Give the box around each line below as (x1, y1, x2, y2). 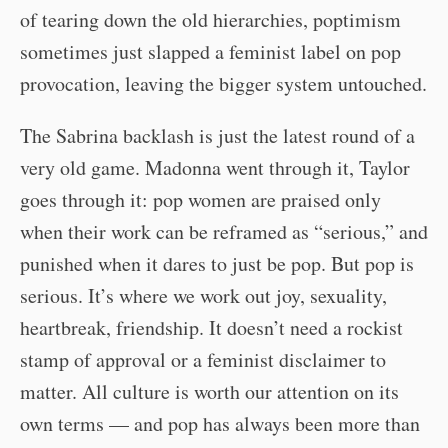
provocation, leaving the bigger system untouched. (20, 69, 427, 97)
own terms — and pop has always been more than (20, 409, 420, 437)
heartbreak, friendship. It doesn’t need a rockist (20, 313, 403, 341)
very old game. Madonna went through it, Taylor (20, 153, 410, 181)
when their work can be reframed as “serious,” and (20, 217, 428, 245)
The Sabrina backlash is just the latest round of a (20, 121, 415, 149)
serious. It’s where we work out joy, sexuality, (20, 281, 387, 309)
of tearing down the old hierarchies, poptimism (20, 5, 401, 33)
